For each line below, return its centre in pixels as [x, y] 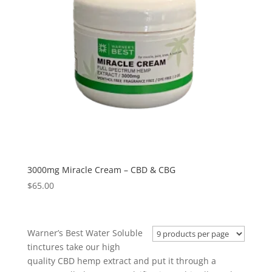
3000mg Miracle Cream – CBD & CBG [101, 169]
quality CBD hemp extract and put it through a [121, 260]
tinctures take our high [73, 246]
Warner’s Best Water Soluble [85, 233]
